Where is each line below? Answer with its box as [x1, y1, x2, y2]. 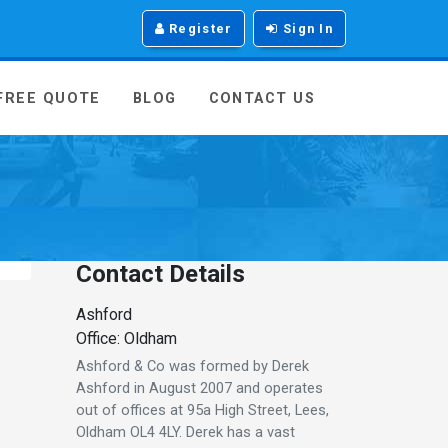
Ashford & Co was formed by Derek [76, 356, 309, 375]
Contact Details [76, 259, 245, 288]
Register [164, 21, 233, 36]
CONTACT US [208, 90, 315, 108]
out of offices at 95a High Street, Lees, [76, 400, 329, 419]
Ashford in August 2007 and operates [76, 378, 323, 397]
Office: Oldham [76, 328, 177, 348]
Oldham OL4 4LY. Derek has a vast [76, 422, 295, 441]
